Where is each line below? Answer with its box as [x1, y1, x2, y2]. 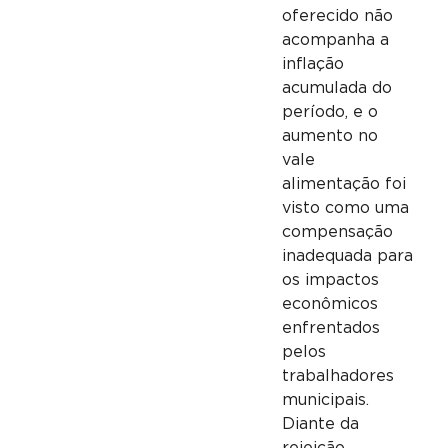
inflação [281, 56, 344, 73]
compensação [281, 224, 393, 241]
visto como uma [281, 200, 409, 217]
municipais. [281, 392, 369, 409]
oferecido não [281, 8, 393, 25]
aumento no [281, 128, 378, 145]
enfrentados [281, 320, 380, 337]
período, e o [281, 104, 378, 121]
